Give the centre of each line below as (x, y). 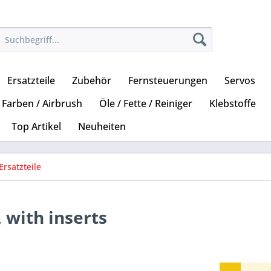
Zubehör (92, 81)
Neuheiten (102, 127)
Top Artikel (36, 127)
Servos (240, 81)
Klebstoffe (233, 104)
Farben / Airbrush (42, 104)
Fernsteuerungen (168, 81)
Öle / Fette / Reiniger (146, 104)
